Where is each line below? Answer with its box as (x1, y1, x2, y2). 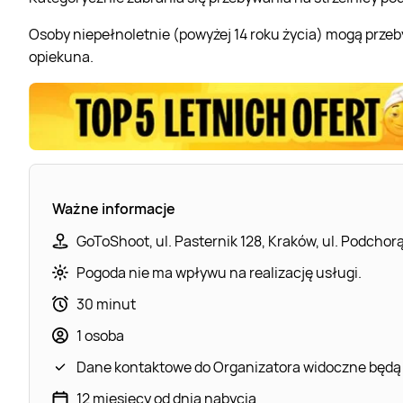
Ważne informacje (52, 198, 175, 219)
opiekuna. (29, 46, 94, 67)
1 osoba (76, 325, 124, 345)
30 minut (76, 293, 136, 314)
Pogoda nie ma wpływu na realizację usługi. (76, 262, 362, 282)
